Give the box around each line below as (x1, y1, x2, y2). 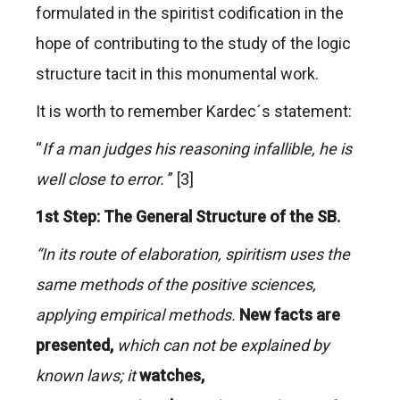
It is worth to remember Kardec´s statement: (36, 102, 352, 121)
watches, (139, 366, 204, 386)
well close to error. (36, 170, 164, 189)
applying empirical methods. (36, 305, 239, 325)
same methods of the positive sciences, (36, 275, 316, 295)
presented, (36, 336, 113, 355)
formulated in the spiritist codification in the (36, 4, 344, 23)
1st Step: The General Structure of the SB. (36, 207, 340, 227)
